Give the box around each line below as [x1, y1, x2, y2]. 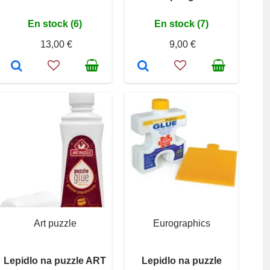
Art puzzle [33, 218, 77, 228]
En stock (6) [28, 18, 82, 29]
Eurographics [152, 218, 210, 228]
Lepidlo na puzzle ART [4, 255, 106, 266]
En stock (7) [154, 18, 209, 29]
